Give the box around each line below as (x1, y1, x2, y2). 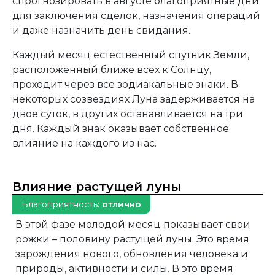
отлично (102, 199, 141, 211)
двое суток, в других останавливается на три (12, 108, 243, 120)
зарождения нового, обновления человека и (15, 248, 248, 260)
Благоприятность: (21, 199, 102, 211)
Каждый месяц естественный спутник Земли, (12, 49, 249, 61)
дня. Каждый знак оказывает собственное (12, 123, 229, 135)
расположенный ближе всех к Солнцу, (12, 64, 211, 76)
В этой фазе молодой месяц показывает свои (15, 219, 250, 231)
